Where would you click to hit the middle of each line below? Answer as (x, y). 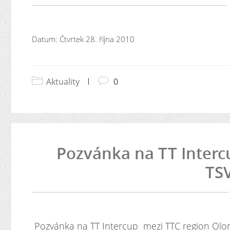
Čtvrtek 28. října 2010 (96, 39)
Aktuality (63, 82)
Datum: (45, 39)
